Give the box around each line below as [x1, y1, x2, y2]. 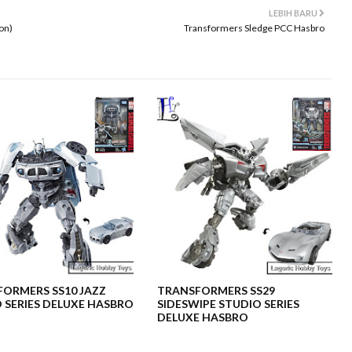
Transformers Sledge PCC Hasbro [184, 22, 324, 34]
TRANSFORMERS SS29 [157, 284, 276, 297]
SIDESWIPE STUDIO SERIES [157, 297, 300, 310]
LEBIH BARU [269, 8, 317, 18]
